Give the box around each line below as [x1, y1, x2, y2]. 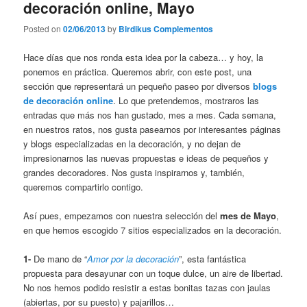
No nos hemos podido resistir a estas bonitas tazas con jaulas [23, 280, 271, 294]
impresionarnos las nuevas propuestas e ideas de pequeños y [23, 151, 269, 164]
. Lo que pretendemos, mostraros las [113, 93, 260, 107]
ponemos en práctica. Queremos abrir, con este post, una [23, 64, 252, 78]
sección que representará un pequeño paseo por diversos [23, 79, 254, 93]
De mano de [31, 251, 82, 265]
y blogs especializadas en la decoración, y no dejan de [23, 136, 241, 150]
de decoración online [23, 93, 114, 107]
